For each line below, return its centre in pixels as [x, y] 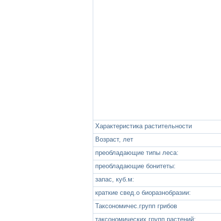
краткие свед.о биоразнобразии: [143, 192]
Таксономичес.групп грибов [136, 206]
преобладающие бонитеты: [135, 166]
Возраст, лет [114, 139]
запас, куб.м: [115, 179]
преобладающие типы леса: [137, 152]
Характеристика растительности [144, 126]
